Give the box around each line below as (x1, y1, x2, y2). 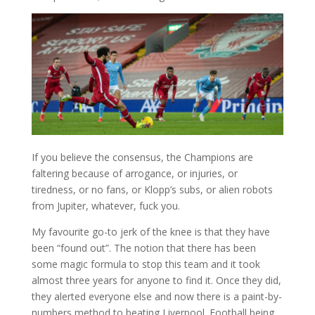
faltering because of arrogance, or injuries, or (31, 167, 238, 181)
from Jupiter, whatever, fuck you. (31, 199, 180, 213)
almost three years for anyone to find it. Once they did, (31, 274, 281, 288)
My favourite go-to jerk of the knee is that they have (31, 225, 270, 239)
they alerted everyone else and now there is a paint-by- (31, 290, 282, 304)
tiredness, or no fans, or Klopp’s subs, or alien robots (31, 183, 273, 197)
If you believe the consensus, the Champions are (31, 150, 253, 165)
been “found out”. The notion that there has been (31, 241, 256, 255)
